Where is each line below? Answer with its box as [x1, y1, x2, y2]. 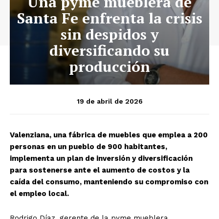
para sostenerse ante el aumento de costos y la [10, 166, 190, 175]
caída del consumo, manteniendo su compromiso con [10, 177, 208, 187]
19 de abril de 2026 [76, 97, 143, 105]
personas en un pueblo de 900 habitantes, [10, 142, 167, 152]
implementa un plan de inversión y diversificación [10, 154, 193, 163]
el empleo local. [10, 189, 69, 198]
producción [69, 57, 150, 77]
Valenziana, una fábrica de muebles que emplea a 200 [10, 131, 208, 140]
